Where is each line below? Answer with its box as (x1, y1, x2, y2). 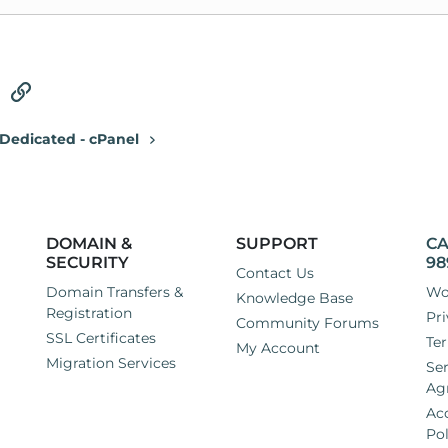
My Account (236, 339, 320, 358)
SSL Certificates (46, 329, 156, 348)
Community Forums (236, 314, 379, 333)
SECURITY (46, 253, 129, 273)
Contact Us (236, 264, 314, 283)
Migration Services (46, 354, 176, 373)
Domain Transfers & (46, 283, 183, 302)
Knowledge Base (236, 289, 353, 308)
